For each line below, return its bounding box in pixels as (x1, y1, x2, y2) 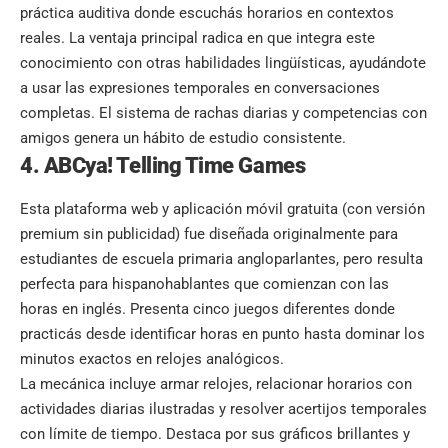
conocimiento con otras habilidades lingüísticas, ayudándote (20, 54, 426, 73)
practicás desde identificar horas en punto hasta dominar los (20, 324, 425, 343)
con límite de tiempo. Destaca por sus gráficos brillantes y (20, 424, 410, 443)
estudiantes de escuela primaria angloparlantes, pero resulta (20, 249, 423, 268)
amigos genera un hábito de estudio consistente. (20, 129, 346, 148)
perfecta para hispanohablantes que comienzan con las (20, 274, 389, 293)
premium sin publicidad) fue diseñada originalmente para (20, 224, 398, 243)
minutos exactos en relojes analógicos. (20, 349, 284, 368)
